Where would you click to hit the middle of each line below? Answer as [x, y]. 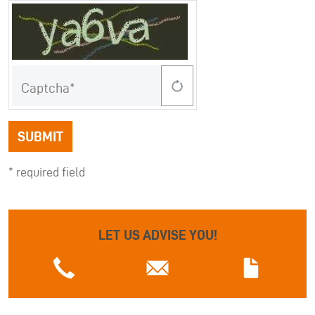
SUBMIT [40, 136]
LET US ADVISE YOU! [157, 234]
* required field [47, 172]
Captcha [45, 88]
